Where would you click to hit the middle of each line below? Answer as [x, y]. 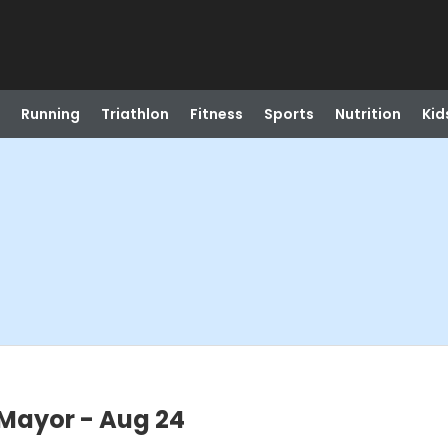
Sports [288, 114]
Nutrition [367, 114]
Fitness [216, 114]
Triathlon [134, 114]
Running [50, 114]
